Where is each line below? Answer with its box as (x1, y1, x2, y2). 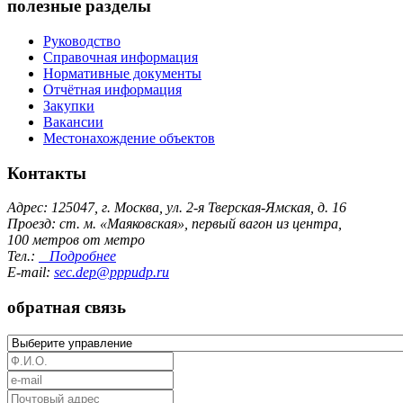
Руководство (43, 32, 121, 49)
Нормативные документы (43, 65, 201, 81)
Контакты (7, 163, 86, 183)
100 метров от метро (7, 232, 145, 248)
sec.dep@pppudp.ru (54, 264, 169, 281)
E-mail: (7, 264, 54, 281)
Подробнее (39, 248, 116, 264)
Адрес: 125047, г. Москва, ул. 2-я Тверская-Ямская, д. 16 (7, 200, 346, 216)
